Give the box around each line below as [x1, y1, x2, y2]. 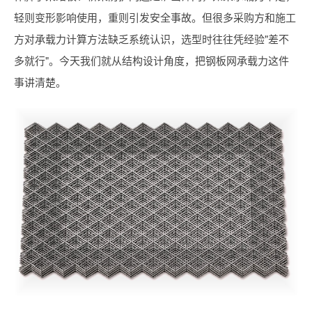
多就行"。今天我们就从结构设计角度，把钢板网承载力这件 [14, 53, 289, 68]
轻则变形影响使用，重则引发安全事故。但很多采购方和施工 [14, 10, 296, 24]
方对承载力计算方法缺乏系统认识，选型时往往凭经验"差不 [14, 31, 289, 46]
